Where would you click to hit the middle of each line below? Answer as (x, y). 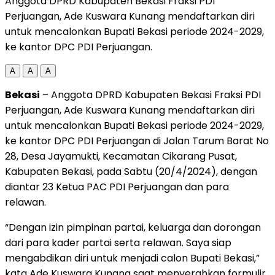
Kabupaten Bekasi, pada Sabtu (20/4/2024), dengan (131, 171)
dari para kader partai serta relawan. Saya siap (118, 242)
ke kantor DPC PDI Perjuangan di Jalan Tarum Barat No (137, 141)
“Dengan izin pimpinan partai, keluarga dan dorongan (133, 227)
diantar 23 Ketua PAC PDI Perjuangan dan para (117, 187)
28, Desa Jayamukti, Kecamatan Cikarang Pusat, (121, 156)
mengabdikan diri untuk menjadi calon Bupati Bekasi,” (132, 258)
